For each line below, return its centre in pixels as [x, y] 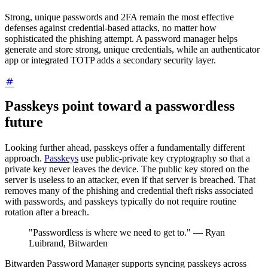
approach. [25, 158]
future [24, 122]
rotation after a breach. [47, 212]
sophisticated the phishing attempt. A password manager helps [121, 38]
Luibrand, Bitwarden [68, 243]
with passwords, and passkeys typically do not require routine [121, 201]
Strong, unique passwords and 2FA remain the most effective [119, 17]
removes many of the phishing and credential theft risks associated [129, 190]
